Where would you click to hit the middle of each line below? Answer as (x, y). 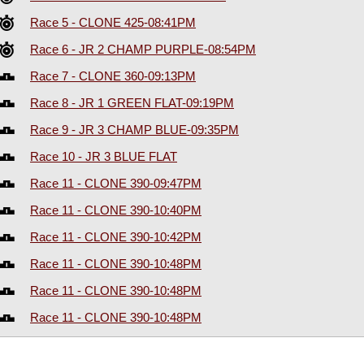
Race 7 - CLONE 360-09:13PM (113, 76)
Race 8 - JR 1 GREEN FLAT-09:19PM (132, 103)
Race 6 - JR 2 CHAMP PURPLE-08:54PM (143, 50)
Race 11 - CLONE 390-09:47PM (116, 184)
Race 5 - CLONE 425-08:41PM (113, 23)
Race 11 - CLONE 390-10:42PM (116, 237)
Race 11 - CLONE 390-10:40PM (116, 210)
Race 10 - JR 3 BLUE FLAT (104, 157)
